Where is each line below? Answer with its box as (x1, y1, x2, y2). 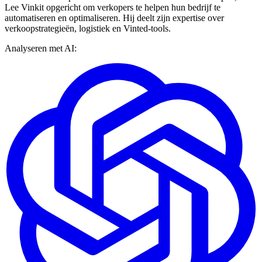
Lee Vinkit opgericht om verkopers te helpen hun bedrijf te (5, 2, 220, 12)
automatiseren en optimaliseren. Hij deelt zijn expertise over (5, 12, 224, 23)
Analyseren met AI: (5, 43, 77, 53)
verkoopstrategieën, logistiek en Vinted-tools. (5, 23, 171, 33)
